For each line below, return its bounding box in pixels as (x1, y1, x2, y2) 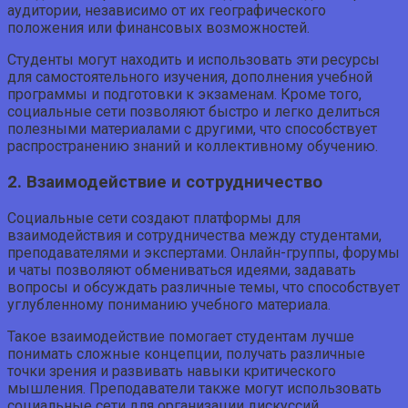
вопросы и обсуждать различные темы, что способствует (7, 278, 400, 296)
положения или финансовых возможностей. (7, 19, 310, 37)
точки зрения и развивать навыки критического (7, 362, 336, 380)
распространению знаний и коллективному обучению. (7, 138, 378, 156)
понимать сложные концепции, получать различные (7, 344, 365, 362)
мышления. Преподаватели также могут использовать (7, 379, 382, 397)
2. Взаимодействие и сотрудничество (7, 172, 322, 193)
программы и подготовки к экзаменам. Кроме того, (7, 86, 362, 104)
